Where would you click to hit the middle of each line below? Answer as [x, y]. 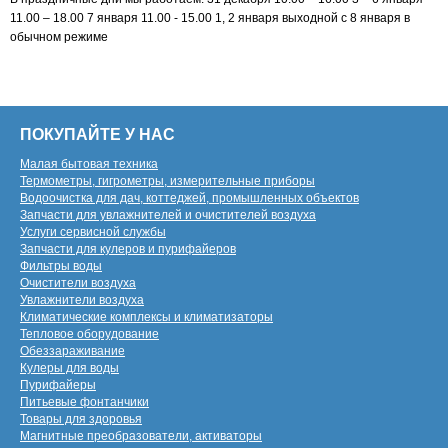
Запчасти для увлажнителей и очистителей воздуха [168, 215]
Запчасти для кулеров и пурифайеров [128, 249]
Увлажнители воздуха [82, 300]
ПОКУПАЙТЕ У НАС [97, 134]
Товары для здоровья [81, 419]
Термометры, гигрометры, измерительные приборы [167, 181]
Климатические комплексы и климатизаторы [146, 317]
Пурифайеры [58, 385]
